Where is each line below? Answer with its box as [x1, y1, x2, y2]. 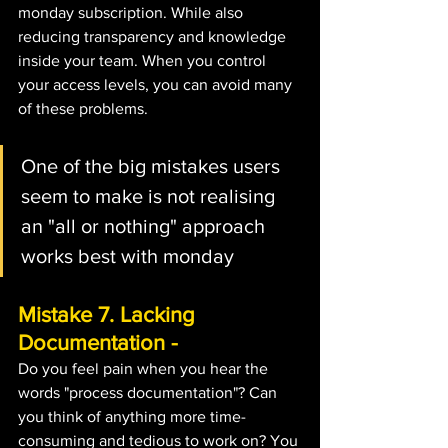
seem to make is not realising [21, 184, 280, 207]
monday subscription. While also [18, 3, 247, 21]
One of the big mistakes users [21, 154, 285, 177]
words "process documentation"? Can [18, 383, 281, 401]
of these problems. [18, 99, 148, 117]
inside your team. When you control [18, 51, 270, 69]
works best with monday [21, 244, 234, 267]
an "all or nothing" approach [21, 214, 270, 237]
